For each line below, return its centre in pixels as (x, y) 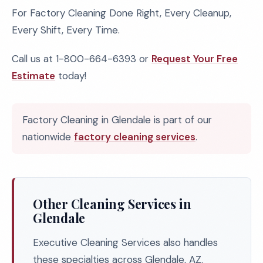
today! (71, 76)
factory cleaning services (135, 137)
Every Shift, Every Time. (66, 30)
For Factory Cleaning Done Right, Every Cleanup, (122, 13)
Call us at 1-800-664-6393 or (82, 59)
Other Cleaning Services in (112, 204)
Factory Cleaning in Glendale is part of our (117, 120)
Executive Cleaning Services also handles (125, 242)
